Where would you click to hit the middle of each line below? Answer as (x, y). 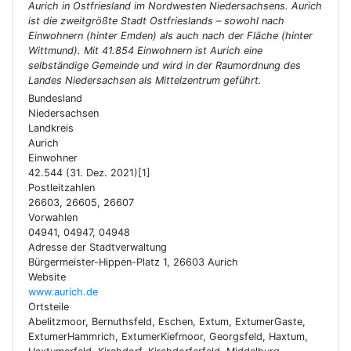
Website (47, 277)
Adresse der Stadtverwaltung (98, 247)
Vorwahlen (53, 217)
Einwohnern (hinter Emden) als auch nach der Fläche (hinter (170, 36)
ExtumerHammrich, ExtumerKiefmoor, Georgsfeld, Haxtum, (168, 337)
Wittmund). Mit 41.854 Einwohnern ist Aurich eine (145, 51)
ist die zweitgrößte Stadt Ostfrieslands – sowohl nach (156, 21)
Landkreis (51, 128)
